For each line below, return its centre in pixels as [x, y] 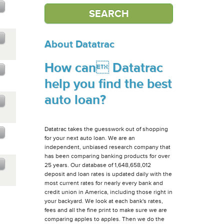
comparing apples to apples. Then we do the [105, 219]
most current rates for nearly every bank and [104, 183]
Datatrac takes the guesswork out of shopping [106, 129]
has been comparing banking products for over [107, 156]
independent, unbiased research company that [108, 147]
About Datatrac [80, 44]
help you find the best [108, 84]
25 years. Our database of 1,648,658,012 [98, 165]
